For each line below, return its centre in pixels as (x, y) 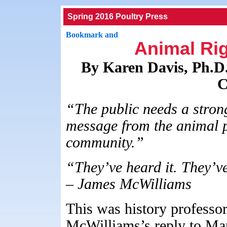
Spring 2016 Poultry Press (118, 16)
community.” (105, 142)
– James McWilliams (129, 184)
